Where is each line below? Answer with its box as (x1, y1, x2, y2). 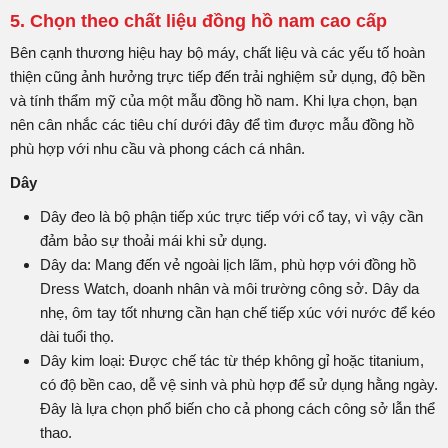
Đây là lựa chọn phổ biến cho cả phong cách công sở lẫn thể (40, 399, 435, 417)
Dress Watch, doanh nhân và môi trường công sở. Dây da (40, 279, 419, 297)
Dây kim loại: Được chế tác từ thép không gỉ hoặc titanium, (40, 351, 424, 369)
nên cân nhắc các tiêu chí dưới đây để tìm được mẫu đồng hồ (10, 115, 414, 133)
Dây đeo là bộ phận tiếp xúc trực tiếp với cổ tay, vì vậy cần (40, 207, 423, 225)
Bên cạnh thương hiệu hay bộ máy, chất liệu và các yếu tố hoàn (10, 43, 425, 61)
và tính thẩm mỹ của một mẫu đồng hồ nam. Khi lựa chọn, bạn (10, 91, 417, 109)
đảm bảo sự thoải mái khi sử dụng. (40, 231, 267, 249)
